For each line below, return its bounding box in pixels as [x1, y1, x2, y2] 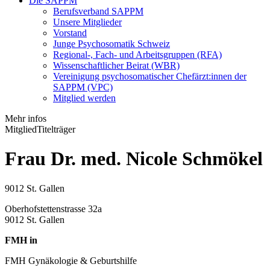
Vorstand [53, 27, 87, 38]
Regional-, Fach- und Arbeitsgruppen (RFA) [53, 49, 222, 60]
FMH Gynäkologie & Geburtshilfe [5, 255, 137, 266]
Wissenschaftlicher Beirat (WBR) [53, 60, 180, 71]
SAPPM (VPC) [53, 81, 113, 92]
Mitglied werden [53, 92, 116, 103]
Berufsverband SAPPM [53, 5, 143, 16]
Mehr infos [5, 113, 46, 124]
